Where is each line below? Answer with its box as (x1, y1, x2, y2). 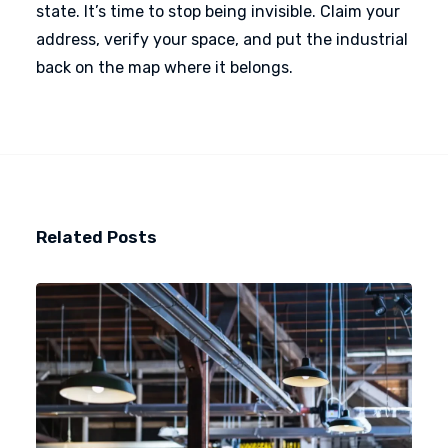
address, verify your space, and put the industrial (36, 30, 408, 49)
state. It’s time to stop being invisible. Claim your (36, 2, 400, 21)
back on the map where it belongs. (36, 58, 293, 77)
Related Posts (36, 227, 157, 247)
